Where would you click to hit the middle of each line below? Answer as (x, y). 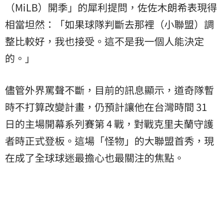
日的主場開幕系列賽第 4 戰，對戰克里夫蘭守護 (109, 123)
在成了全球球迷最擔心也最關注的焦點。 (95, 157)
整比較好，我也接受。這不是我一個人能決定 (105, 41)
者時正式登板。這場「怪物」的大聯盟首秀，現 (110, 140)
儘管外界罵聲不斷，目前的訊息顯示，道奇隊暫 (110, 90)
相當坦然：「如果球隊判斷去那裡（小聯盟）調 (110, 24)
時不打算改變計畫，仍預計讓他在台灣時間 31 (106, 107)
